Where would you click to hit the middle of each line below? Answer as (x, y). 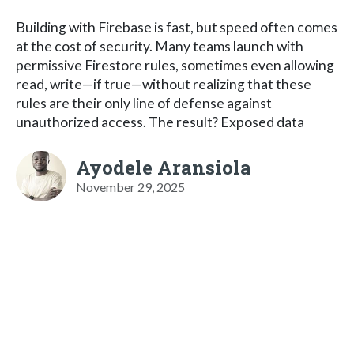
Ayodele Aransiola (164, 167)
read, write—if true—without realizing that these (164, 84)
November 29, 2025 (130, 186)
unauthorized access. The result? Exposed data (160, 122)
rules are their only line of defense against (144, 103)
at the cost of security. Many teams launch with (160, 46)
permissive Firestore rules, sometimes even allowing (175, 65)
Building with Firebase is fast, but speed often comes (177, 27)
